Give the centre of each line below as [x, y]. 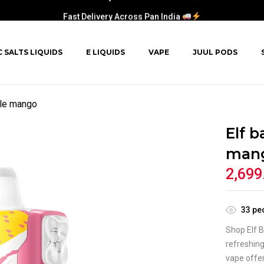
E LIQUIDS [105, 52]
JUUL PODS [215, 52]
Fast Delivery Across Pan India [123, 9]
